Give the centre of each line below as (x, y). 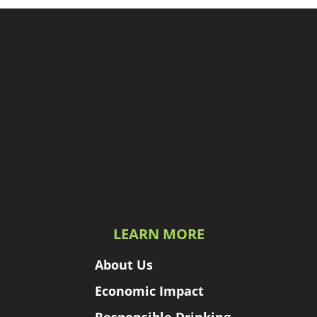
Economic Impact (149, 290)
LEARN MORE (158, 234)
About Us (124, 264)
